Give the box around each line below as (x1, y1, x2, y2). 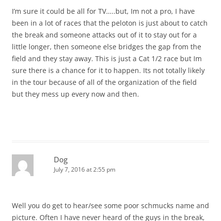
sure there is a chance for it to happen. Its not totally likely (12, 66, 205, 75)
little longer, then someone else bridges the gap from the (12, 42, 201, 52)
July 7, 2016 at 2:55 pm (54, 165, 115, 174)
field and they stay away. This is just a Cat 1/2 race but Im (12, 54, 202, 64)
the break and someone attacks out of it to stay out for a (12, 30, 197, 40)
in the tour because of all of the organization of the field (12, 77, 197, 87)
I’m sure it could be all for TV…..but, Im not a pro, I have (12, 6, 195, 16)
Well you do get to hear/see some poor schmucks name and (12, 201, 209, 211)
